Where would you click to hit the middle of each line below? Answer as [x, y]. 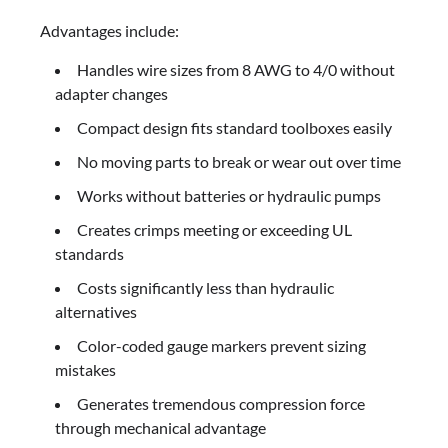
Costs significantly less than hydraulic [205, 287]
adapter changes [111, 93]
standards [89, 253]
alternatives [96, 311]
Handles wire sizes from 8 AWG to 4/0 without [236, 69]
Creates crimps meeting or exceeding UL [214, 229]
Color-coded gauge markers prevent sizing [221, 345]
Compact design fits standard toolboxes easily [234, 127]
